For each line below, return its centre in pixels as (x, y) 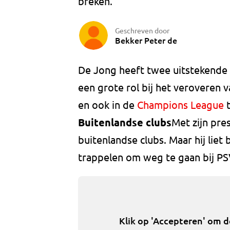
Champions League (180, 105)
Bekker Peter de (146, 40)
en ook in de (108, 105)
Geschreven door (142, 30)
